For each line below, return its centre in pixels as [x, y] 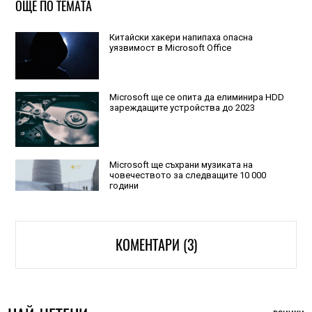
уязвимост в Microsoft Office [170, 48]
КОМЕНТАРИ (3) [156, 244]
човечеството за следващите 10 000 [187, 175]
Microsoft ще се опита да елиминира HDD [196, 97]
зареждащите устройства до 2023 [182, 108]
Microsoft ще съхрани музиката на [181, 165]
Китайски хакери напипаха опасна [181, 38]
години [124, 186]
